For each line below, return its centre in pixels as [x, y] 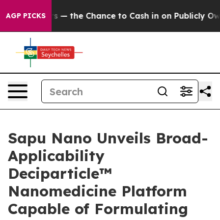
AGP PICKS [26, 16]
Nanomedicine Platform [97, 191]
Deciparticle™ [60, 173]
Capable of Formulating [98, 209]
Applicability [56, 156]
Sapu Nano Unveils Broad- [108, 138]
